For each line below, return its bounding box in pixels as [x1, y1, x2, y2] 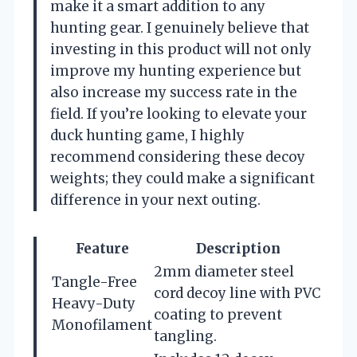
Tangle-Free [52, 273, 137, 292]
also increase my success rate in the [50, 84, 297, 102]
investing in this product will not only [50, 41, 312, 59]
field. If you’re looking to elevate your [50, 105, 307, 124]
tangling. [154, 328, 217, 346]
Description [195, 240, 280, 258]
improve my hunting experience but [50, 62, 301, 80]
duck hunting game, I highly [50, 127, 245, 145]
